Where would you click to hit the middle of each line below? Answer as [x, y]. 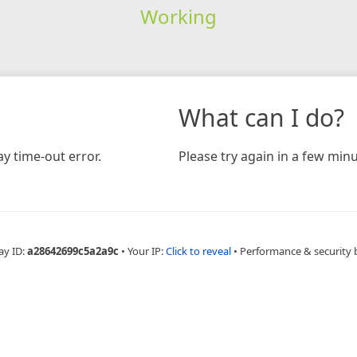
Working [178, 16]
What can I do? [261, 117]
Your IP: [146, 251]
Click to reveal [198, 251]
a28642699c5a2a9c [73, 251]
